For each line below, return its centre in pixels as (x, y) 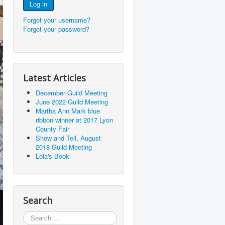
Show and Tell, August (68, 138)
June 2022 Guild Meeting (72, 102)
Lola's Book (52, 156)
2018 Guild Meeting (64, 147)
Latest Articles (54, 78)
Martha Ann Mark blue (68, 111)
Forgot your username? (57, 20)
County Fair (52, 129)
